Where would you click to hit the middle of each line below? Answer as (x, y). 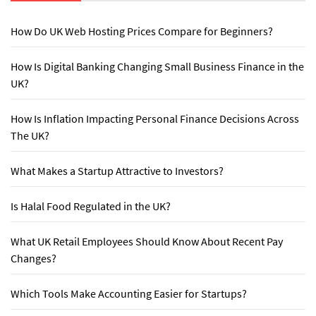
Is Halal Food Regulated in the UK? (91, 206)
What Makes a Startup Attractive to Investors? (117, 170)
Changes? (34, 258)
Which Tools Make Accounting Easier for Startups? (129, 293)
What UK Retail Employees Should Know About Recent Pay (147, 241)
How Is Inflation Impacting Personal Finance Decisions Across (155, 118)
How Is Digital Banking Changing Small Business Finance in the (157, 66)
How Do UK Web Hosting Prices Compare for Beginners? (142, 31)
